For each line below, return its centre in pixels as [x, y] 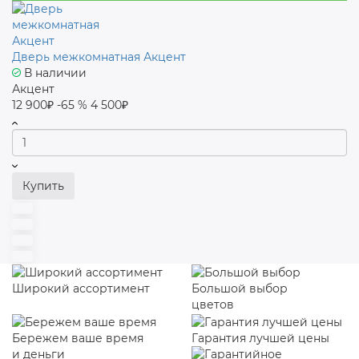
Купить [43, 186]
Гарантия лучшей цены [260, 338]
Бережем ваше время [78, 338]
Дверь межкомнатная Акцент [99, 57]
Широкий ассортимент [81, 289]
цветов [213, 305]
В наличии [54, 73]
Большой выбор [240, 289]
